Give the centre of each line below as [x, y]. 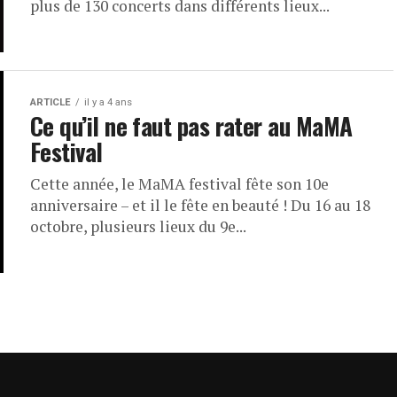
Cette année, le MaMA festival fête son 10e [179, 184]
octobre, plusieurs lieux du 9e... [138, 226]
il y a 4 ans [108, 102]
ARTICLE [51, 102]
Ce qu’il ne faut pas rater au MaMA [191, 126]
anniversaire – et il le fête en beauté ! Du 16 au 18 [200, 205]
